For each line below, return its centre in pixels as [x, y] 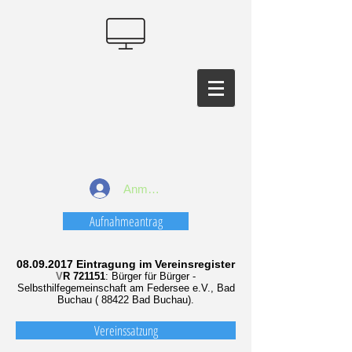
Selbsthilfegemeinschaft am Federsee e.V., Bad [126, 288]
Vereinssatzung [126, 330]
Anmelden [149, 189]
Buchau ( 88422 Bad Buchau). [126, 300]
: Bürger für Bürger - [150, 276]
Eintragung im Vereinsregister [154, 264]
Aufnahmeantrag [126, 221]
